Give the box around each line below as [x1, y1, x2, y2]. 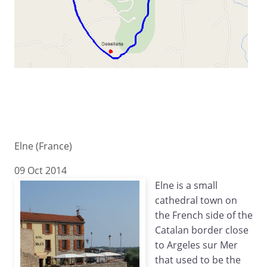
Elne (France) [14, 139, 72, 153]
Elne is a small [155, 178, 218, 192]
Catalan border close [155, 223, 249, 237]
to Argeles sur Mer [155, 238, 238, 252]
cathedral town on [155, 193, 237, 207]
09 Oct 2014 [14, 163, 67, 177]
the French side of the [155, 208, 253, 222]
